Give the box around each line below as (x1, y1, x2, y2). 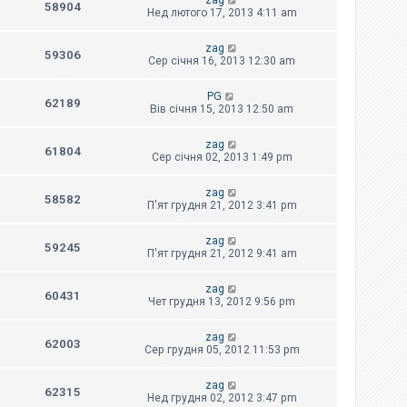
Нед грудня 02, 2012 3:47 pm (146, 392, 297, 405)
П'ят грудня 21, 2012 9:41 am (146, 247, 297, 261)
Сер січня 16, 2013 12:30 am (148, 55, 295, 68)
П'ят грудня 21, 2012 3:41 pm (146, 199, 297, 213)
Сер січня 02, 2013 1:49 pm (151, 151, 293, 164)
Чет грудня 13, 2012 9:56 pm (148, 295, 295, 309)
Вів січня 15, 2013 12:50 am (150, 103, 293, 116)
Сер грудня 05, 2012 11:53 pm (144, 343, 300, 357)
